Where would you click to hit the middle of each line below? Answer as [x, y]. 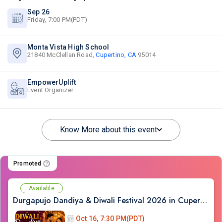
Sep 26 [39, 12]
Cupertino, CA [116, 55]
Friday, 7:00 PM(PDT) [57, 20]
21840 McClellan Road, [62, 55]
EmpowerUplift [52, 82]
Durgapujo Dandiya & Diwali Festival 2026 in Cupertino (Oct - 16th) [204, 200]
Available [42, 188]
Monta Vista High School [68, 47]
